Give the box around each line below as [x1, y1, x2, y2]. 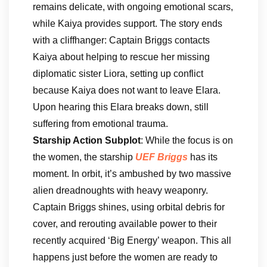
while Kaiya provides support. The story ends [33, 18, 222, 29]
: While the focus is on [141, 135, 233, 145]
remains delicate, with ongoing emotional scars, [33, 2, 233, 12]
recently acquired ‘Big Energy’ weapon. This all [33, 235, 231, 246]
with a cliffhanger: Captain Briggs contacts [33, 35, 210, 45]
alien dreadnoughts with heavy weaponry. [33, 185, 208, 195]
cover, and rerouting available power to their [33, 219, 217, 229]
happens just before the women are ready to [33, 252, 218, 262]
